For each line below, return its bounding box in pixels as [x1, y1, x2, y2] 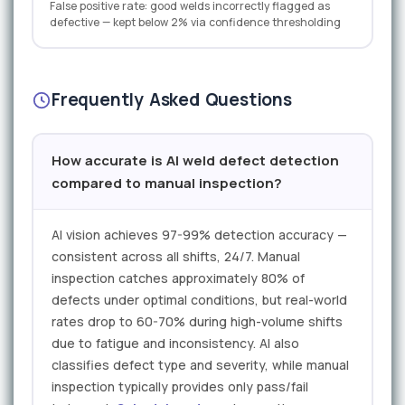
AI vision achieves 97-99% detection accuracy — [52, 226, 347, 244]
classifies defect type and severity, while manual [52, 356, 349, 374]
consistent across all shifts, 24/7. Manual [52, 248, 300, 266]
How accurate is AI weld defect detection [52, 151, 339, 171]
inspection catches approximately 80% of [52, 269, 305, 287]
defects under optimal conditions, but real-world [52, 291, 347, 309]
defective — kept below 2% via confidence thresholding [50, 14, 341, 31]
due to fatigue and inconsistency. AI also [52, 334, 299, 353]
